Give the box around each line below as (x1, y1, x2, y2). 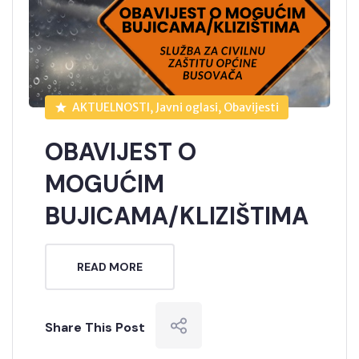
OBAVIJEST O (45, 135, 196, 167)
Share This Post (45, 318, 145, 336)
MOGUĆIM (45, 167, 164, 200)
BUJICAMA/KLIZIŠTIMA (45, 200, 309, 232)
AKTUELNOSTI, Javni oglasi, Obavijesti (71, 99, 279, 115)
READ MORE (77, 259, 143, 274)
